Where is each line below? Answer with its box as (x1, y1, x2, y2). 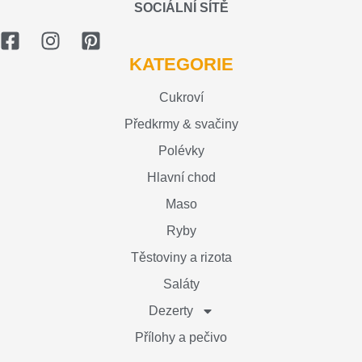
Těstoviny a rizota (130, 250, 232, 264)
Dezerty (148, 303, 193, 318)
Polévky (158, 143, 204, 158)
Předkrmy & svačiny (124, 116, 238, 131)
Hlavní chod (146, 170, 216, 184)
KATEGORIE (128, 53, 234, 74)
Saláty (162, 276, 200, 291)
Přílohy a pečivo (135, 330, 227, 344)
